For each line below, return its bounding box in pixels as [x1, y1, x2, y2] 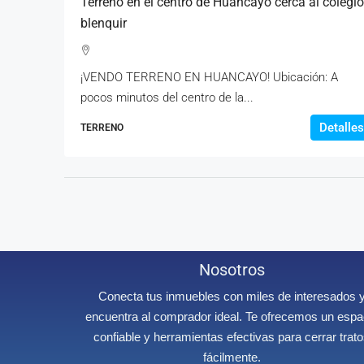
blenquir [80, 15, 127, 32]
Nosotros [198, 260, 265, 280]
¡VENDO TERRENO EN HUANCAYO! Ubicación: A [80, 70, 338, 85]
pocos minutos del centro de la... [80, 90, 253, 106]
